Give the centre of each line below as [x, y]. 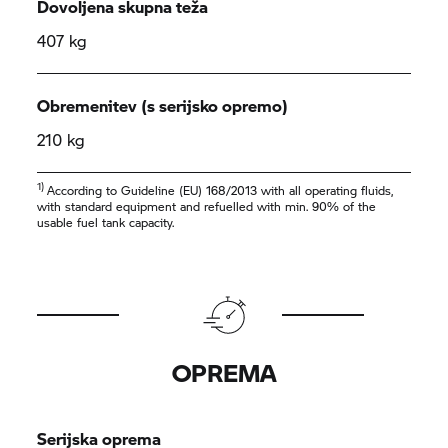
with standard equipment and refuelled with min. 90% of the [207, 206]
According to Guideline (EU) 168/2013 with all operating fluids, [220, 190]
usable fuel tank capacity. [106, 222]
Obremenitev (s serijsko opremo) [163, 105]
